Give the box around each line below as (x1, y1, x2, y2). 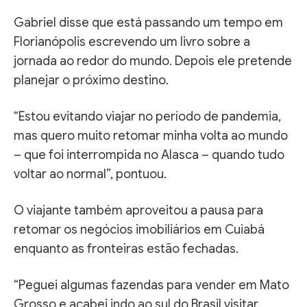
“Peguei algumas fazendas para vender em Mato (14, 277, 289, 293)
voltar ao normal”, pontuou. (14, 166, 167, 182)
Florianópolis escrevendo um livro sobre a (14, 34, 250, 49)
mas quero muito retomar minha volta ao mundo (14, 127, 288, 143)
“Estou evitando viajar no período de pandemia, (14, 108, 281, 124)
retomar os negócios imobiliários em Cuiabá (14, 221, 265, 237)
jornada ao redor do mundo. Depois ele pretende (14, 53, 292, 69)
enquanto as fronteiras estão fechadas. (14, 241, 238, 256)
